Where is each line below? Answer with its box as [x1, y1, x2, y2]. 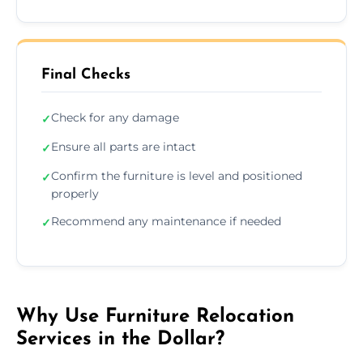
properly [51, 186, 99, 201]
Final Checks [41, 66, 130, 83]
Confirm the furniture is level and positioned [51, 168, 302, 183]
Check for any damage [51, 109, 179, 125]
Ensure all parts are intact [51, 139, 196, 154]
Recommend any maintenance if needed [51, 213, 281, 228]
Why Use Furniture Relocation [16, 306, 294, 327]
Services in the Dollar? [16, 329, 224, 349]
